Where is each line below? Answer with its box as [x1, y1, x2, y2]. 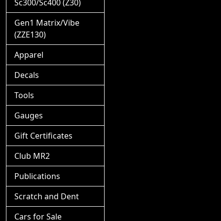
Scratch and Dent [14, 191, 79, 202]
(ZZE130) [14, 29, 46, 40]
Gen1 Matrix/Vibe [14, 17, 79, 28]
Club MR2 [14, 150, 50, 161]
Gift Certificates [14, 130, 73, 141]
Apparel [14, 49, 43, 60]
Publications [14, 171, 60, 182]
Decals [14, 70, 39, 80]
